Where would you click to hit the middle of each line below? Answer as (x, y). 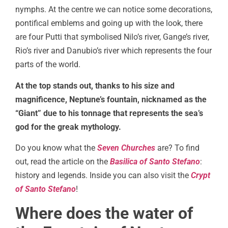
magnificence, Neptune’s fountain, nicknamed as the (111, 99)
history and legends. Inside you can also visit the (102, 176)
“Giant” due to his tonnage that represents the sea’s (109, 113)
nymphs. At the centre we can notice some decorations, (114, 10)
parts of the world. (49, 65)
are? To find (177, 148)
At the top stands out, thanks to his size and (95, 85)
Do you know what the (55, 148)
